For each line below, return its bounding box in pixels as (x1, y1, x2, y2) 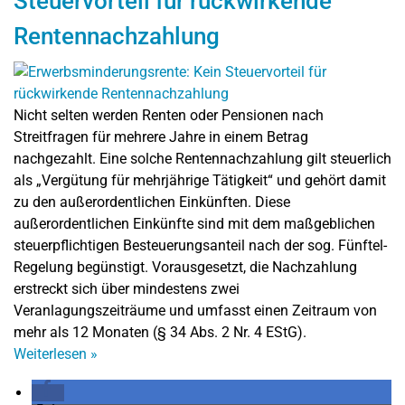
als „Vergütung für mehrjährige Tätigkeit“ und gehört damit (14, 171, 386, 189)
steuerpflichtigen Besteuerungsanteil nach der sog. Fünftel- (14, 236, 387, 254)
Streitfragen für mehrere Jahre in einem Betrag (14, 127, 308, 146)
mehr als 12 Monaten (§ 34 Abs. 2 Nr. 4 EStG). (14, 323, 306, 341)
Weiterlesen (14, 344, 90, 363)
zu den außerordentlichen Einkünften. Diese (14, 193, 290, 211)
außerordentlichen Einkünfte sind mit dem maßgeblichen (14, 214, 375, 232)
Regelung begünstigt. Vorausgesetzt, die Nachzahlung (14, 258, 357, 276)
